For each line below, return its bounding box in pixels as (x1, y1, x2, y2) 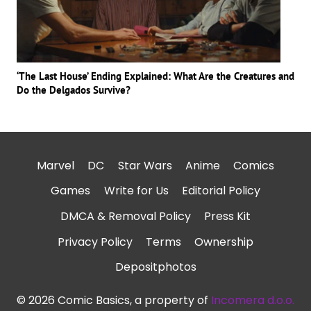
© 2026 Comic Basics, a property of (17, 292, 211, 308)
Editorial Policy (181, 183, 260, 199)
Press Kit (204, 208, 251, 225)
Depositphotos (115, 259, 196, 276)
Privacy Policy (57, 233, 133, 250)
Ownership (194, 233, 254, 250)
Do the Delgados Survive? (17, 83, 131, 97)
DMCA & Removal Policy (60, 208, 191, 225)
